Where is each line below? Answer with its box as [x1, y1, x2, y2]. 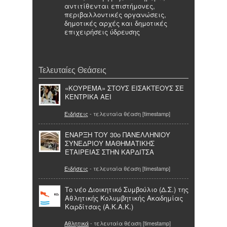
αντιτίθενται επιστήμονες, [64, 1, 155, 11]
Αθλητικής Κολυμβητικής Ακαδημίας [65, 193, 183, 203]
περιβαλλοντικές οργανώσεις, [64, 10, 166, 20]
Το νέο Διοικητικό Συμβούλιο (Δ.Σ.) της [65, 184, 188, 195]
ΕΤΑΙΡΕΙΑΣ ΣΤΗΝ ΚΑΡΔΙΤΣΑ [65, 146, 154, 157]
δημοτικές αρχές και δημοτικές [64, 18, 167, 28]
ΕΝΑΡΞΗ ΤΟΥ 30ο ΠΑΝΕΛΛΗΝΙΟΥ [65, 129, 170, 139]
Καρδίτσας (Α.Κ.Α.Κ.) [65, 202, 133, 212]
